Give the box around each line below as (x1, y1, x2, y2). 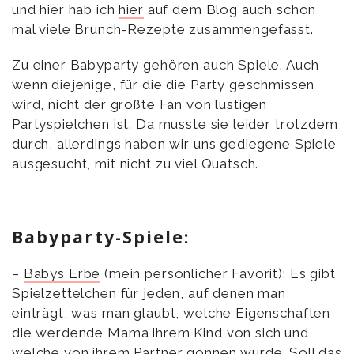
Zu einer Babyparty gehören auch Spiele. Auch (12, 56, 319, 73)
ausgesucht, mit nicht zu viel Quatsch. (12, 155, 259, 171)
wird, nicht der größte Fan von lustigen (12, 96, 268, 112)
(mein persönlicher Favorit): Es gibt (100, 265, 336, 282)
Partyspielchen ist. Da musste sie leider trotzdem (12, 115, 338, 132)
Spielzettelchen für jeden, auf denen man (12, 285, 287, 302)
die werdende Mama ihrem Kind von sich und (12, 325, 309, 341)
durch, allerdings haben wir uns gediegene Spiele (12, 135, 337, 152)
